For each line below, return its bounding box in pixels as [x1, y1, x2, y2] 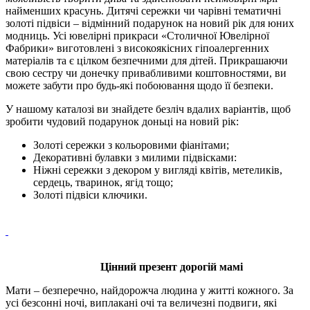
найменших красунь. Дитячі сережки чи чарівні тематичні [6, 4, 281, 17]
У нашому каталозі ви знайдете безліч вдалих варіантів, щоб [6, 102, 291, 115]
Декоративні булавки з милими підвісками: [33, 151, 237, 163]
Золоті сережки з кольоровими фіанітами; [33, 138, 229, 151]
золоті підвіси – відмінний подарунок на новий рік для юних [6, 17, 294, 29]
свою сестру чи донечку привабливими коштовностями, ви [6, 66, 286, 79]
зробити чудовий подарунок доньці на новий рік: [6, 115, 239, 127]
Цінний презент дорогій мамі [100, 260, 243, 273]
